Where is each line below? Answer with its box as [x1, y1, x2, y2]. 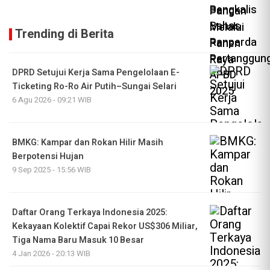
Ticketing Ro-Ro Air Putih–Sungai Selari [12, 80, 177, 93]
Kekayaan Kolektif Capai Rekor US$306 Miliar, [12, 220, 198, 233]
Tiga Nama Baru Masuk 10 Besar [12, 234, 144, 247]
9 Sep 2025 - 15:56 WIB [12, 164, 91, 176]
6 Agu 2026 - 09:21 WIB [12, 94, 92, 106]
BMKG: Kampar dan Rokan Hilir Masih [12, 136, 163, 149]
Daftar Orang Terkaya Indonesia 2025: [12, 206, 168, 219]
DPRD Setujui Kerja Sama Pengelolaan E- [12, 66, 180, 80]
